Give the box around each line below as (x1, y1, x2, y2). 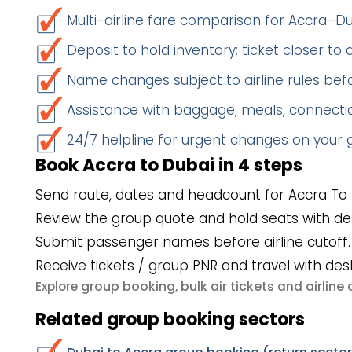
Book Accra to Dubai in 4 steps (35, 153, 302, 178)
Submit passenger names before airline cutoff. (35, 233, 350, 251)
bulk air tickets (181, 277, 274, 295)
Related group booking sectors (35, 307, 305, 332)
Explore (35, 278, 81, 295)
